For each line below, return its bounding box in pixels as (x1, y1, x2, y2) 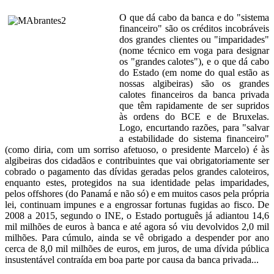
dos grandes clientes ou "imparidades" (119, 34, 269, 45)
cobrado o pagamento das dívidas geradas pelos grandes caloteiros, (5, 166, 269, 177)
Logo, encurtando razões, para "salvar (119, 122, 269, 133)
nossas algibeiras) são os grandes (119, 78, 269, 89)
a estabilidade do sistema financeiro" (119, 133, 269, 144)
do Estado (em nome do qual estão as (119, 67, 269, 78)
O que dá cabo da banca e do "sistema (119, 12, 269, 23)
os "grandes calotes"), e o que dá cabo (119, 56, 269, 67)
